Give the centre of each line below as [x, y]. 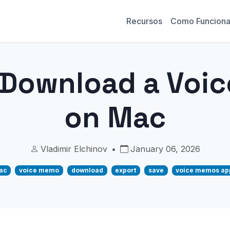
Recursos [144, 21]
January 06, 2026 [165, 149]
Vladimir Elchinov [74, 149]
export [126, 170]
